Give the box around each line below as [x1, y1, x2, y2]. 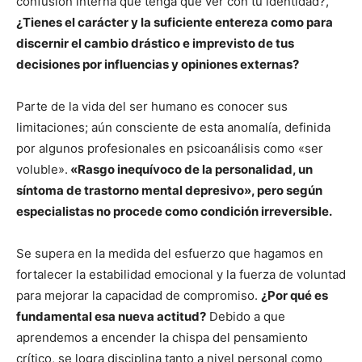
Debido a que [206, 308, 285, 324]
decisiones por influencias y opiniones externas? [16, 56, 299, 72]
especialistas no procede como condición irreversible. [16, 203, 332, 219]
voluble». [16, 161, 68, 177]
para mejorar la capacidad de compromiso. [16, 287, 261, 303]
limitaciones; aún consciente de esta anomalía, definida [16, 119, 330, 135]
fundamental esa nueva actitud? [16, 308, 206, 324]
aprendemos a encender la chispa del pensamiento [16, 329, 308, 345]
